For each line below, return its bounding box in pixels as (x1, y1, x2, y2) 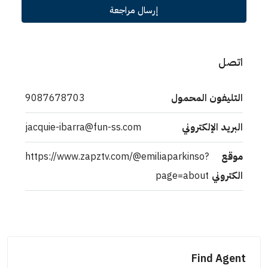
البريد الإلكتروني (186, 120, 247, 135)
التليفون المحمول (175, 91, 247, 106)
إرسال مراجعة (114, 4, 163, 17)
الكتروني (216, 169, 247, 184)
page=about (160, 169, 213, 184)
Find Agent (196, 250, 250, 267)
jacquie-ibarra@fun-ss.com (29, 120, 145, 135)
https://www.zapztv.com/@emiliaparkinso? (29, 150, 213, 165)
